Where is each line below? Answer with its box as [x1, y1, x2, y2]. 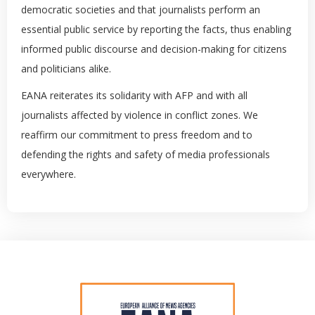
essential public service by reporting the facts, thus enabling [21, 22, 291, 36]
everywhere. [21, 167, 76, 181]
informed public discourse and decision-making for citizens [21, 42, 287, 56]
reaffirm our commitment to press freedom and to [21, 128, 252, 141]
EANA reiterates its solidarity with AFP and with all [21, 89, 247, 102]
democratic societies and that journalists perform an [21, 3, 260, 16]
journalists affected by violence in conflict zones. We [21, 108, 258, 122]
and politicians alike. [21, 62, 111, 75]
